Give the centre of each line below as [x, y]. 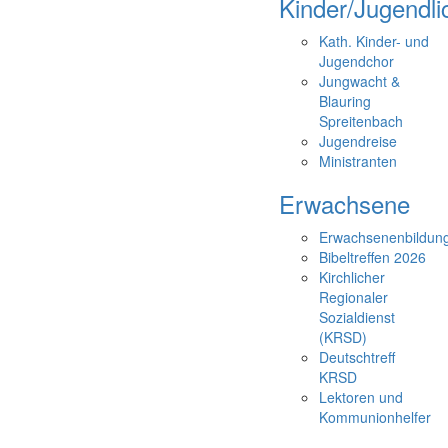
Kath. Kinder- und [374, 41]
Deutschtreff [357, 357]
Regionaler [353, 297]
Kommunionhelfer [375, 417]
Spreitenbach [361, 121]
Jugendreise [358, 141]
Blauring [345, 101]
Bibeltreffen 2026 [372, 257]
